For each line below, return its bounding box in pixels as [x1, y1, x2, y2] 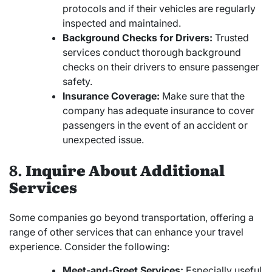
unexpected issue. [63, 134, 144, 146]
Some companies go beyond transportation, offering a [9, 211, 254, 224]
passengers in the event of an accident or [63, 119, 248, 132]
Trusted [212, 32, 249, 44]
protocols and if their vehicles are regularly [63, 2, 256, 15]
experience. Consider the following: [9, 240, 169, 253]
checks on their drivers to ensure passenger [63, 61, 259, 73]
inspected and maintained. [63, 17, 181, 30]
